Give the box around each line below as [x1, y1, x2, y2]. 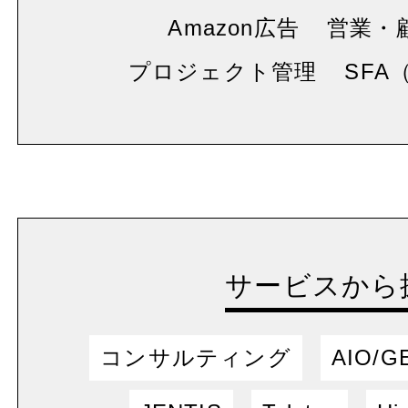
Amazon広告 [168, 15, 301, 40]
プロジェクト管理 [127, 59, 318, 84]
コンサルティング [100, 345, 291, 370]
